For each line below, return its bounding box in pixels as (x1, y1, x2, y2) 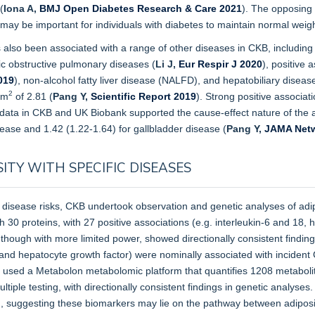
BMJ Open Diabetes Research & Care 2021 (39, 2, 242, 14)
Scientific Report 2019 (91, 90, 196, 102)
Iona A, (4, 2, 39, 14)
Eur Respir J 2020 (179, 58, 262, 70)
